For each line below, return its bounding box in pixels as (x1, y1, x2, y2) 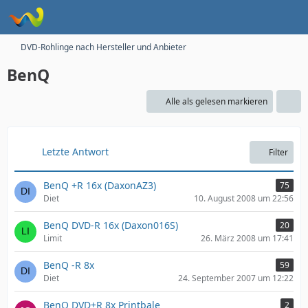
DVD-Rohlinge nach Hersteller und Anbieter (21, 41, 186, 53)
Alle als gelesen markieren (166, 96, 267, 107)
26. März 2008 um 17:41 (201, 232, 294, 244)
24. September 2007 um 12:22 (178, 272, 294, 284)
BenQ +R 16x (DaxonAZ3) (43, 179, 156, 192)
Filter (269, 146, 288, 158)
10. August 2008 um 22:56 (194, 192, 294, 204)
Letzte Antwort (42, 145, 109, 158)
